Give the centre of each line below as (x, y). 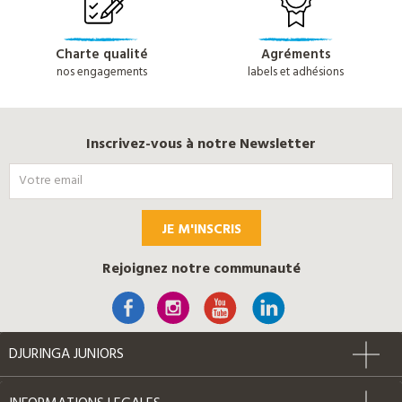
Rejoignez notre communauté (201, 269)
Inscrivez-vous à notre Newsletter (201, 144)
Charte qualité (101, 54)
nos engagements (101, 72)
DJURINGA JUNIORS (66, 354)
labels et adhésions (296, 72)
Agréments (296, 54)
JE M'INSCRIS (201, 229)
